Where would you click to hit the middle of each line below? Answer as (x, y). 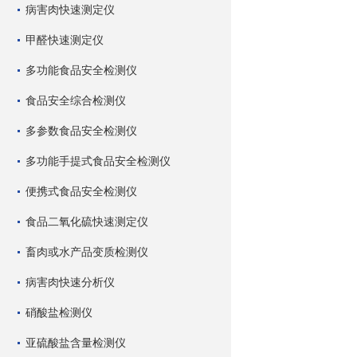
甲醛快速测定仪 (65, 40)
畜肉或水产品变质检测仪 (87, 252)
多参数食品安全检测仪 (81, 131)
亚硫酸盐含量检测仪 (76, 343)
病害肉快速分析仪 (70, 282)
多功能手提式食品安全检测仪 (98, 161)
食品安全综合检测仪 (76, 100)
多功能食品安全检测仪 (81, 70)
